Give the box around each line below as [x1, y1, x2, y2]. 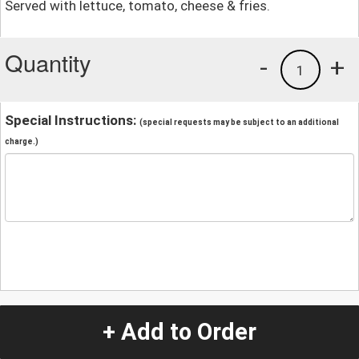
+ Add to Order [103, 318, 256, 346]
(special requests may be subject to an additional [139, 118, 339, 127]
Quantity [5, 46, 91, 79]
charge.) [5, 137, 38, 147]
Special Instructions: [5, 112, 139, 129]
